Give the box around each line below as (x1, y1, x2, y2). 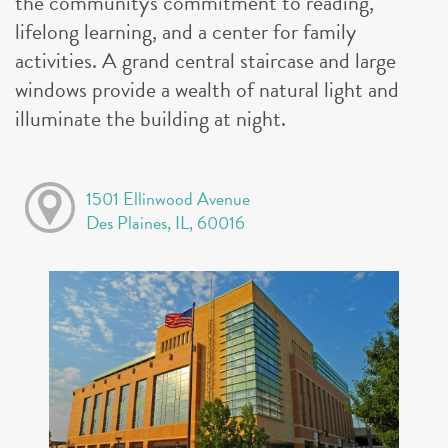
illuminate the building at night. (15, 101, 286, 135)
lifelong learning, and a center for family (15, 14, 356, 48)
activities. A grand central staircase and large (15, 43, 396, 77)
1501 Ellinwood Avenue (85, 185, 250, 213)
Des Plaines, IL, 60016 (85, 209, 245, 237)
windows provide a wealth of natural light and (15, 72, 399, 106)
